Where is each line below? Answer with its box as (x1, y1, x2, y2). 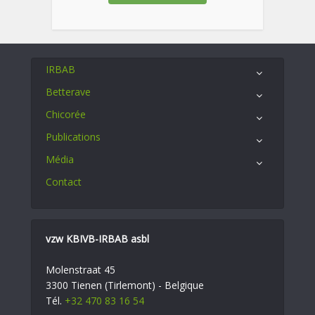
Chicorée (46, 107, 86, 121)
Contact (46, 174, 82, 188)
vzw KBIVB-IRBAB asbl (46, 231, 149, 245)
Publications (46, 129, 101, 143)
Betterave (46, 84, 91, 98)
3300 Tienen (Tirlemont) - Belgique (46, 278, 204, 292)
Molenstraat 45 (46, 262, 115, 276)
